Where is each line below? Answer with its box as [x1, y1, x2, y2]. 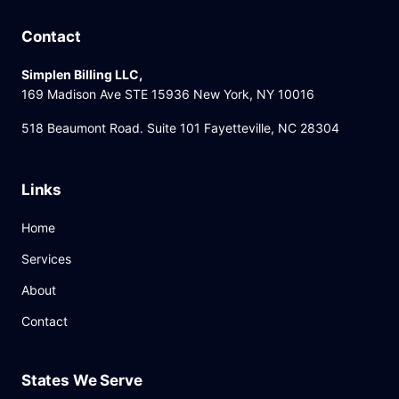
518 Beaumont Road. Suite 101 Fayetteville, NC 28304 [21, 120, 339, 136]
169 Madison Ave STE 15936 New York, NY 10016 [21, 86, 314, 102]
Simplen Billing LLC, [21, 67, 142, 83]
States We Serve [21, 371, 142, 390]
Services [21, 251, 71, 267]
